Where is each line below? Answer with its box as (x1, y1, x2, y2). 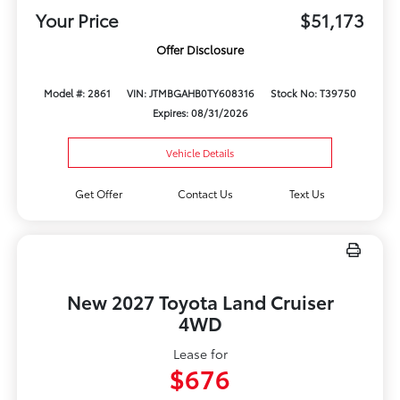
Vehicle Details (166, 146, 234, 161)
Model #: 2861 (43, 86, 111, 101)
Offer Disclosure (156, 41, 244, 58)
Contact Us (178, 186, 234, 202)
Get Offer (74, 186, 122, 202)
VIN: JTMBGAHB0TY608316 (127, 86, 254, 101)
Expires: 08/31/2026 (152, 105, 248, 121)
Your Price (35, 7, 119, 33)
